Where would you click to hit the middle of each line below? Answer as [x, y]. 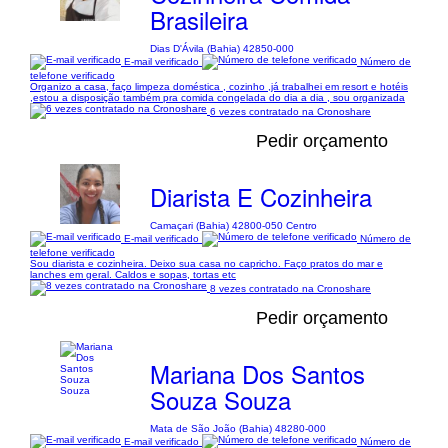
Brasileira [198, 19]
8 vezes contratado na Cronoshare [290, 288]
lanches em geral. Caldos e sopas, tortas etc [133, 274]
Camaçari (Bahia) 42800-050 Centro [233, 225]
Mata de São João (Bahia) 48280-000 [237, 428]
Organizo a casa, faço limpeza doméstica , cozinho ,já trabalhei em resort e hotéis [219, 86]
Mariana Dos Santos [257, 373]
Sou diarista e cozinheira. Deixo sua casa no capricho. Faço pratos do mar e [206, 263]
